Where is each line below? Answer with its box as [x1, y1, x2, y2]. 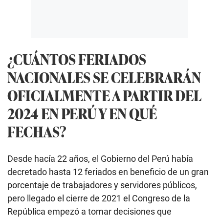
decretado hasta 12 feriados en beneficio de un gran [7, 167, 209, 177]
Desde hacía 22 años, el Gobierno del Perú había [7, 153, 193, 164]
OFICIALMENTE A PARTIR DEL [7, 85, 201, 106]
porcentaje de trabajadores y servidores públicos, [7, 180, 197, 191]
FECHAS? [7, 121, 66, 142]
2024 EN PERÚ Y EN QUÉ [7, 103, 157, 124]
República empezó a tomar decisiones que [7, 206, 172, 217]
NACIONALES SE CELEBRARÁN [7, 66, 201, 88]
